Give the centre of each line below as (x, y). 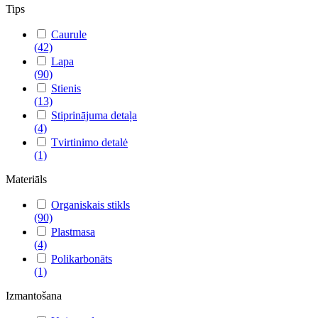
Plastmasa (73, 232)
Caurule (69, 35)
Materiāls (26, 180)
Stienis (66, 89)
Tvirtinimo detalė (89, 143)
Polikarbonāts (82, 259)
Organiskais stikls (91, 205)
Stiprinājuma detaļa (94, 116)
